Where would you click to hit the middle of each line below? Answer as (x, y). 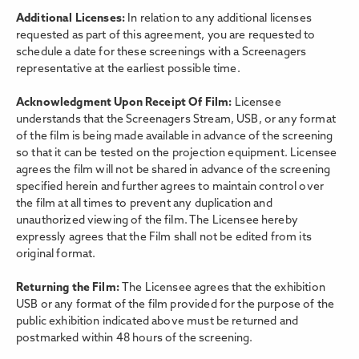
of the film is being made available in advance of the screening (175, 137)
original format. (56, 255)
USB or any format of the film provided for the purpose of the (175, 305)
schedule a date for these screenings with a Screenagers (161, 53)
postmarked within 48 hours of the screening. (136, 339)
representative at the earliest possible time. (128, 70)
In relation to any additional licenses (218, 19)
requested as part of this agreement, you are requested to (166, 36)
